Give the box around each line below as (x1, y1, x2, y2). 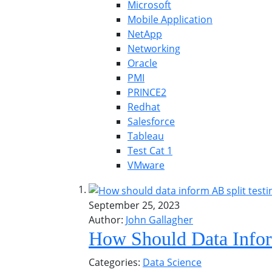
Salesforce (127, 115, 175, 128)
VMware (127, 158, 165, 172)
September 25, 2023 (89, 198, 180, 212)
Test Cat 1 (127, 144, 172, 157)
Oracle (127, 56, 157, 70)
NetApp (127, 27, 162, 41)
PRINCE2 (127, 86, 166, 99)
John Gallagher (126, 212, 193, 226)
